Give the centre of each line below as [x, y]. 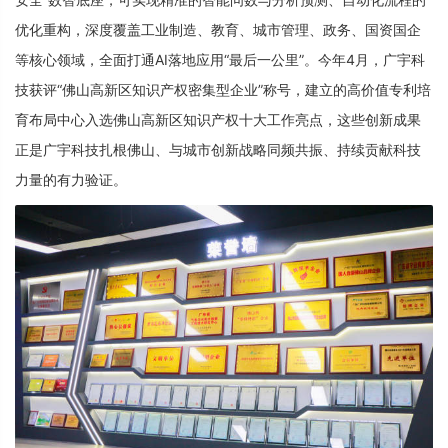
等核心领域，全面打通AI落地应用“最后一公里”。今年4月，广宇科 [220, 59]
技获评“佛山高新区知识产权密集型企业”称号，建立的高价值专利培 [223, 89]
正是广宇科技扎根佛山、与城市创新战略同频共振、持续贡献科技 [218, 149]
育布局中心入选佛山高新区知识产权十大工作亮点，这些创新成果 [218, 119]
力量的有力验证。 [71, 179]
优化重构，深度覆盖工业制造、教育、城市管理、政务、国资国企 [218, 29]
